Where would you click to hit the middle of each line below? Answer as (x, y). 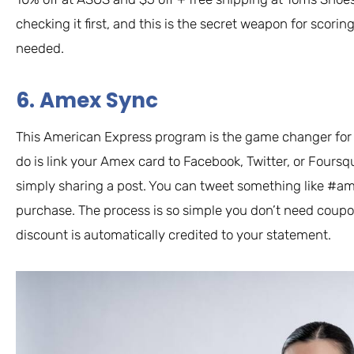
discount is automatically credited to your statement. (173, 234)
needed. (40, 49)
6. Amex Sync (87, 100)
